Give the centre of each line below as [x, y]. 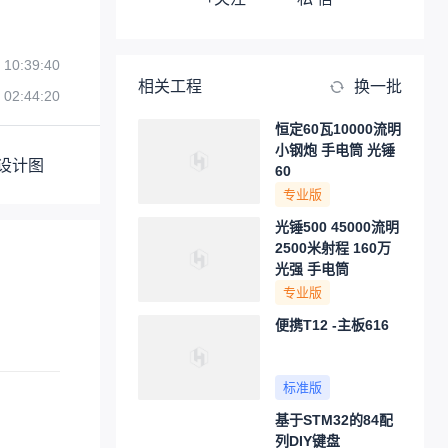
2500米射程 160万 [333, 248]
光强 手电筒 [312, 269]
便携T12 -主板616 [332, 325]
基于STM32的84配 [334, 420]
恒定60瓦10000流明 [338, 129]
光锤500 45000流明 [337, 227]
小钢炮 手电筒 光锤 [335, 150]
